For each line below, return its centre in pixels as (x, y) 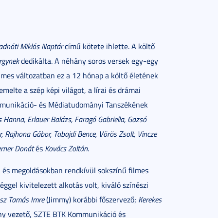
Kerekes (150, 200)
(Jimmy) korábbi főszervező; (91, 200)
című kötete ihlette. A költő (109, 46)
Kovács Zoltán (66, 148)
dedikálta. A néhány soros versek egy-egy (89, 61)
